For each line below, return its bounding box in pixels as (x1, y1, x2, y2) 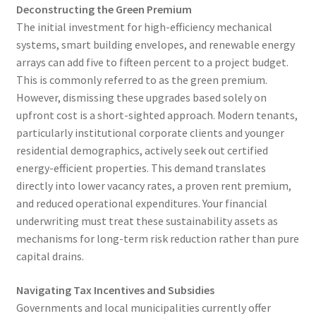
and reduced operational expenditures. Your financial (16, 196, 267, 211)
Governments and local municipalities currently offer (16, 300, 271, 315)
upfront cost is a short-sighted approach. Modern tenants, (16, 108, 298, 123)
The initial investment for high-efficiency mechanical (16, 20, 272, 35)
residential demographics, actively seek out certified (16, 143, 268, 158)
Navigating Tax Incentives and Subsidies (16, 282, 214, 297)
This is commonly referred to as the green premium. (16, 73, 267, 87)
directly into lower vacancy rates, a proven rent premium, (16, 178, 291, 193)
